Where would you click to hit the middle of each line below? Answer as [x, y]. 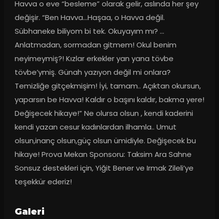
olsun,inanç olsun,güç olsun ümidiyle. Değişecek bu [105, 141]
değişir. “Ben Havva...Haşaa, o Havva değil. [89, 18]
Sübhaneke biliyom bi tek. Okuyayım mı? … [89, 31]
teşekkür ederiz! [43, 182]
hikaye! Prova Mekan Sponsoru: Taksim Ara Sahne [103, 154]
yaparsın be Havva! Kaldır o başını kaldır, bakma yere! [109, 100]
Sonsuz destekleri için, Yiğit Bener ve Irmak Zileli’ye [104, 168]
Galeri [29, 212]
